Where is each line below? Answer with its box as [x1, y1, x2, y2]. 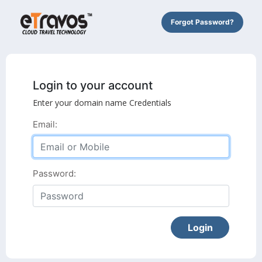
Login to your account [33, 78, 153, 92]
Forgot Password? [170, 18, 234, 26]
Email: [33, 118, 57, 130]
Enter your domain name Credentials [33, 96, 171, 108]
